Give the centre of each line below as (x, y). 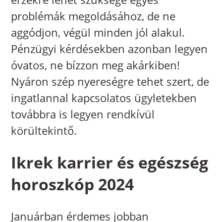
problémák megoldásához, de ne (93, 16)
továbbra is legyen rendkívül (83, 114)
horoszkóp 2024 (73, 184)
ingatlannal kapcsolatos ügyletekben (104, 97)
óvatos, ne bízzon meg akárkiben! (96, 65)
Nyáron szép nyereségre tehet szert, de (110, 81)
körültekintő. (44, 130)
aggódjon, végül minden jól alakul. (98, 32)
